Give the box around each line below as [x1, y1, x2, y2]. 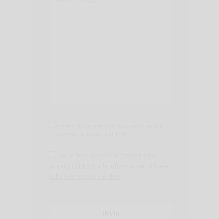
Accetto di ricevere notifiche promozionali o [55, 122, 162, 130]
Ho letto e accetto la [58, 151, 120, 160]
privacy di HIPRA [49, 161, 96, 171]
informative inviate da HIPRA [55, 130, 127, 137]
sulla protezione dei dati [49, 172, 120, 181]
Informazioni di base [109, 161, 169, 171]
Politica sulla [120, 151, 156, 160]
